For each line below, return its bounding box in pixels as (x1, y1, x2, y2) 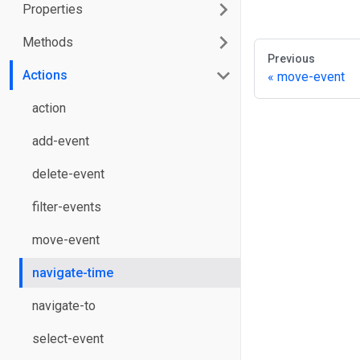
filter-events (32, 199, 101, 215)
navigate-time (32, 265, 113, 280)
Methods (22, 35, 73, 50)
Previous (268, 51, 315, 65)
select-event (32, 331, 104, 346)
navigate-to (32, 298, 96, 313)
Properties (22, 2, 83, 17)
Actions (22, 67, 67, 83)
